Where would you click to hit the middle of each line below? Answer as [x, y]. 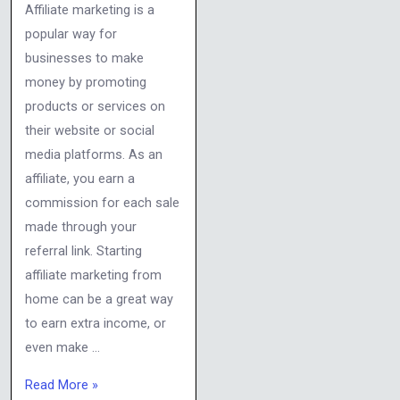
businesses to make [84, 58]
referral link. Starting [83, 251]
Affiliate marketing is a [89, 10]
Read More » [61, 384]
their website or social [89, 131]
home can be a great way [99, 300]
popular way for [71, 34]
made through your [80, 227]
